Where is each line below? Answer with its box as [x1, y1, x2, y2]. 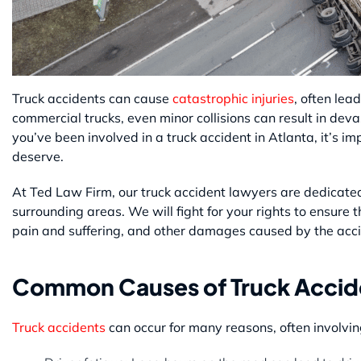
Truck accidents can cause [12, 89, 169, 106]
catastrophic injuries [169, 89, 294, 106]
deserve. [12, 147, 64, 164]
